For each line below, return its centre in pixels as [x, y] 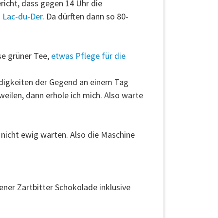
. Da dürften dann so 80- [85, 17]
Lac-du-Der [22, 17]
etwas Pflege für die [88, 56]
